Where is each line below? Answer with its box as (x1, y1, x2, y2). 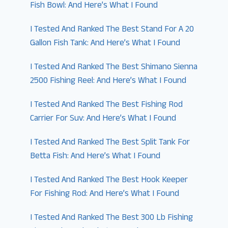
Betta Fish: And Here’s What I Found (30, 149, 161, 164)
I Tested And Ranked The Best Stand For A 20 (30, 22, 194, 37)
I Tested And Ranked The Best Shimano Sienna (30, 60, 198, 75)
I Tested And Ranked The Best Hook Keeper (30, 173, 188, 188)
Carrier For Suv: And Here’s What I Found (30, 111, 177, 126)
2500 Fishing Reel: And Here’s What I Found (30, 74, 187, 89)
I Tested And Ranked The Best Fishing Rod (30, 98, 183, 112)
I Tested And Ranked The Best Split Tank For (30, 135, 190, 150)
